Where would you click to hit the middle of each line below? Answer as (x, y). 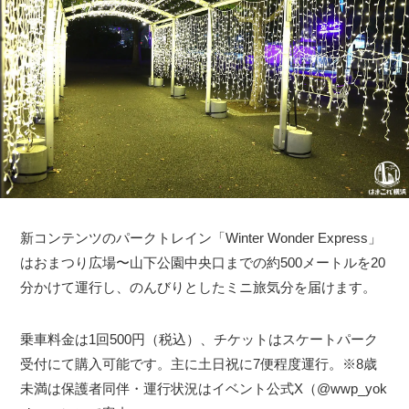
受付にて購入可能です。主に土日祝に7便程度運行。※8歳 (199, 364)
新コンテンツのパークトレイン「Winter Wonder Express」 (201, 238)
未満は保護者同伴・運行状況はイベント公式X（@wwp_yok (204, 389)
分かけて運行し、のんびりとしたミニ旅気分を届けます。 (199, 288)
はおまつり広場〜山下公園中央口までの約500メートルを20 (203, 263)
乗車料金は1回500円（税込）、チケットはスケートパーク (199, 340)
